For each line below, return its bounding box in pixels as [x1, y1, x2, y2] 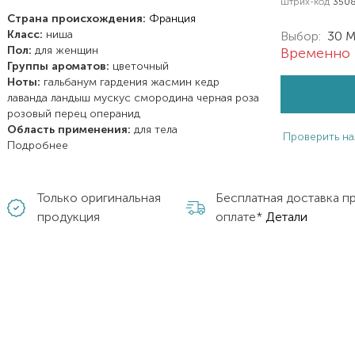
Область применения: [7, 123, 132, 136]
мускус [94, 91, 135, 105]
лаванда [7, 91, 52, 105]
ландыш [51, 91, 94, 105]
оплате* [215, 209, 265, 224]
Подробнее [7, 139, 69, 152]
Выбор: [280, 29, 321, 44]
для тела [134, 123, 178, 136]
